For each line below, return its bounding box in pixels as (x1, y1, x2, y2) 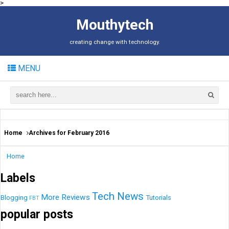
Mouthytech (76, 16, 153, 33)
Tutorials (146, 194, 171, 201)
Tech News (92, 190, 144, 202)
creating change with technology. (69, 38, 160, 45)
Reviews (61, 193, 90, 202)
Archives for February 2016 (29, 129, 109, 136)
